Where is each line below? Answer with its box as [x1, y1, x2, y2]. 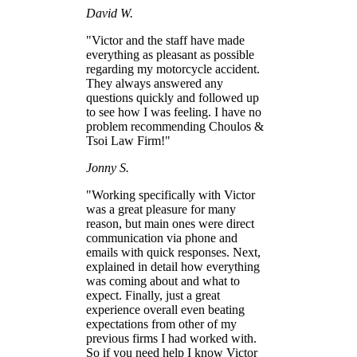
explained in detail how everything [86, 260, 260, 274]
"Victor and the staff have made [86, 33, 245, 48]
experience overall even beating [86, 303, 245, 317]
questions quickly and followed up [86, 91, 259, 105]
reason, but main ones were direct [86, 217, 254, 231]
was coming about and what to [86, 274, 240, 288]
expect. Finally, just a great [86, 288, 220, 303]
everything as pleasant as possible [86, 48, 254, 62]
